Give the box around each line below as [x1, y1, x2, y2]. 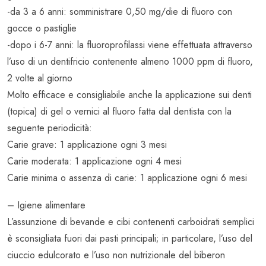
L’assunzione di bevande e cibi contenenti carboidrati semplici [7, 215, 254, 229]
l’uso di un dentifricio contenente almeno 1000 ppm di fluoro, [7, 55, 253, 69]
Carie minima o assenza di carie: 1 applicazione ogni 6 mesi [7, 171, 247, 185]
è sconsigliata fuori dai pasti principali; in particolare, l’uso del [7, 232, 252, 246]
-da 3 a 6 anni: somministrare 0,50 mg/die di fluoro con [7, 5, 232, 19]
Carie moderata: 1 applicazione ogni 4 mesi [7, 154, 182, 169]
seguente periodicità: [7, 121, 92, 135]
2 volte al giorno [7, 71, 72, 85]
